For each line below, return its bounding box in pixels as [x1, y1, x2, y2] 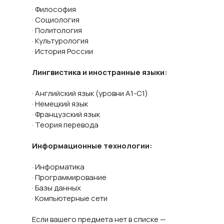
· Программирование [32, 172, 106, 182]
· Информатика [32, 161, 84, 172]
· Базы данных [32, 182, 81, 193]
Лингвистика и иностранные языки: [32, 67, 167, 77]
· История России [32, 46, 93, 56]
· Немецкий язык [32, 98, 88, 109]
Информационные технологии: [32, 140, 152, 151]
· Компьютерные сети [32, 193, 107, 203]
